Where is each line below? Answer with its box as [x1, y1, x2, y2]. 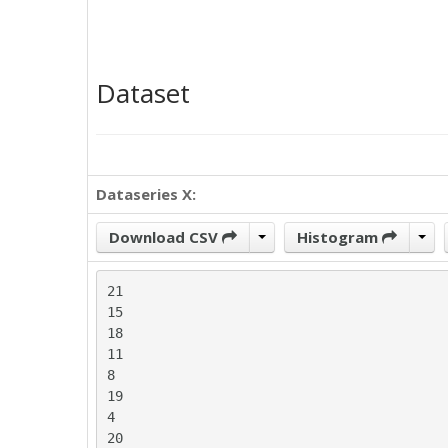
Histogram [297, 227, 382, 247]
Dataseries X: [96, 184, 196, 204]
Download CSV [109, 227, 222, 247]
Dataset [96, 75, 190, 111]
